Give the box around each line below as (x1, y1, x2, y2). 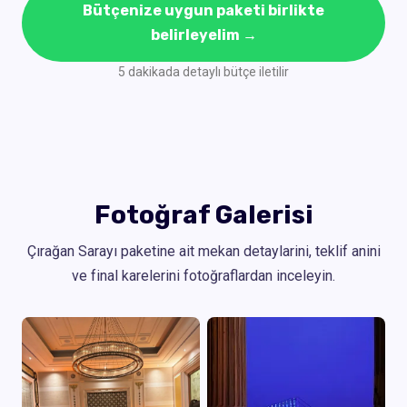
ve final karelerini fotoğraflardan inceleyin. (72, 266, 335, 284)
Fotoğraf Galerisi (94, 199, 313, 230)
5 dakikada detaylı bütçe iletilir (118, 64, 289, 79)
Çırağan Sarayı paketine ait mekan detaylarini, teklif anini (26, 242, 381, 260)
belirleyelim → (150, 25, 257, 44)
